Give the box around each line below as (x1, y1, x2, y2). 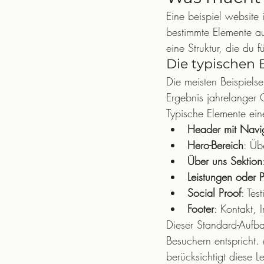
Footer (187, 202, 214, 216)
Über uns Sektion (187, 154, 262, 168)
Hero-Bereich (187, 138, 243, 152)
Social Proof (187, 186, 241, 200)
